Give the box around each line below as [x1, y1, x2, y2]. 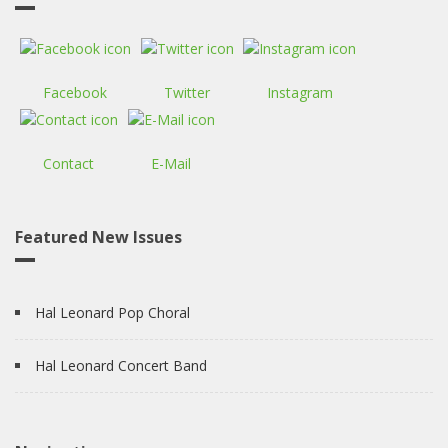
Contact [43, 154, 95, 174]
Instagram [266, 82, 333, 102]
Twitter [164, 82, 211, 102]
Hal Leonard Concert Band [35, 356, 207, 376]
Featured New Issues [15, 226, 182, 249]
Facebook [43, 82, 108, 102]
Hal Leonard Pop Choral [35, 303, 190, 323]
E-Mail [151, 154, 192, 174]
